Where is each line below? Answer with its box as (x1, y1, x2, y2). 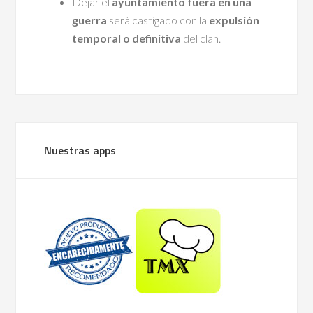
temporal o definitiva (72, 31, 182, 45)
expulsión (209, 13, 260, 27)
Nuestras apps (44, 141, 117, 159)
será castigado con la (107, 13, 210, 27)
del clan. (181, 31, 221, 45)
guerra (72, 13, 108, 27)
